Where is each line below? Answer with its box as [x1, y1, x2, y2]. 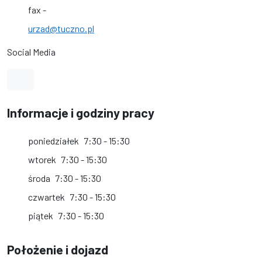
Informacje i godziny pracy [7, 105, 154, 120]
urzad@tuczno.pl [28, 23, 94, 34]
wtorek [28, 154, 56, 165]
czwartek [28, 191, 65, 202]
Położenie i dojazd [7, 242, 108, 257]
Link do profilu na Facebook [26, 73, 133, 84]
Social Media [7, 46, 56, 57]
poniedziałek [28, 135, 79, 146]
